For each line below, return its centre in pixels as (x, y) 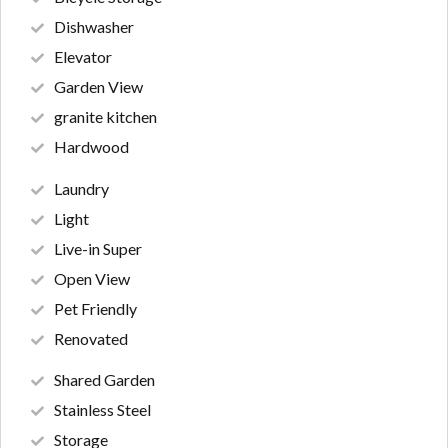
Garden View (98, 87)
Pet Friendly (95, 308)
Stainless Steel (102, 410)
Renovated (91, 338)
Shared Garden (104, 380)
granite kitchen (105, 117)
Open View (92, 278)
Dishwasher (94, 27)
